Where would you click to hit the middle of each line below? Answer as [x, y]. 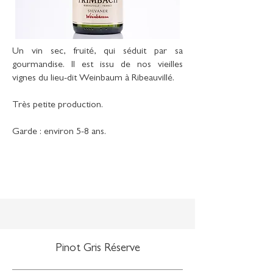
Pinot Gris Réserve [97, 249]
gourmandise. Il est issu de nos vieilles [97, 65]
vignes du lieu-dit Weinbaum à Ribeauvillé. [93, 79]
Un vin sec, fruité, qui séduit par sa [97, 52]
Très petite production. [58, 105]
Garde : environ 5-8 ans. [59, 132]
